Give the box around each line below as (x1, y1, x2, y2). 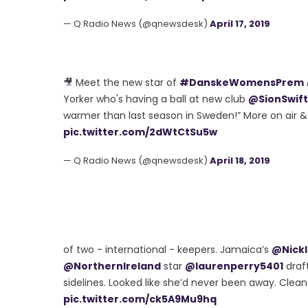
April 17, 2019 (210, 16, 270, 30)
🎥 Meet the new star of (63, 75, 179, 89)
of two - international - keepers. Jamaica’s (63, 242, 272, 256)
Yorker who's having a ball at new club (63, 91, 248, 106)
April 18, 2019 (210, 153, 270, 167)
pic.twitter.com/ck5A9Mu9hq (63, 291, 217, 306)
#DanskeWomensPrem (179, 75, 304, 89)
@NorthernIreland (63, 258, 161, 273)
